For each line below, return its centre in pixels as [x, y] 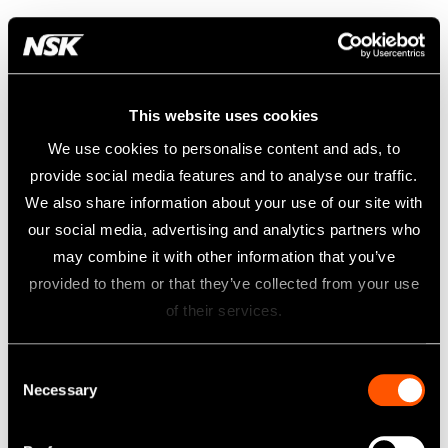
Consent [251, 371]
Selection [253, 398]
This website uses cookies [224, 115]
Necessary [60, 390]
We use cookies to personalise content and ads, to [224, 149]
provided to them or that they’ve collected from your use [224, 284]
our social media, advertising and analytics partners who [224, 230]
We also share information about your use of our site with [224, 203]
